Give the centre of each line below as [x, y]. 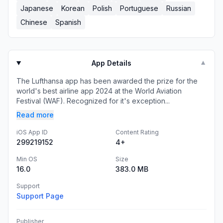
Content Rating [137, 132]
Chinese [34, 22]
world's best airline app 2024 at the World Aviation [99, 91]
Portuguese [139, 8]
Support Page [40, 196]
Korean [73, 8]
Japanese [37, 8]
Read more [35, 115]
